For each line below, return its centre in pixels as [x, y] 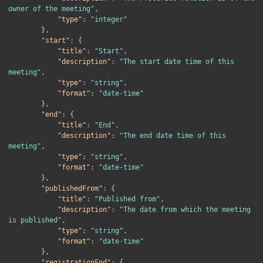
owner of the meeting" [51, 9]
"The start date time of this [177, 61]
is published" [35, 220]
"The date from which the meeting [185, 209]
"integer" [109, 19]
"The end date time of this [173, 135]
